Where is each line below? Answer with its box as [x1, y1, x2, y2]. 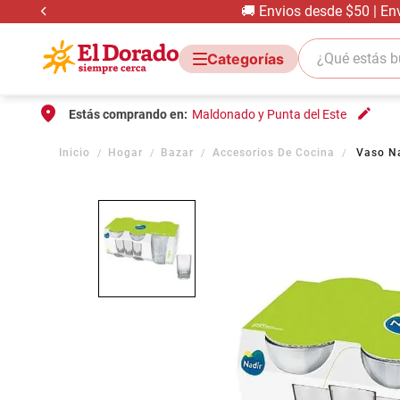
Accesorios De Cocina [212, 146, 335, 159]
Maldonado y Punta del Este [192, 107, 346, 121]
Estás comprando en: [69, 107, 187, 121]
